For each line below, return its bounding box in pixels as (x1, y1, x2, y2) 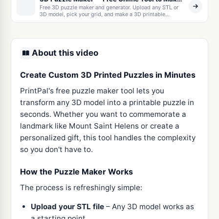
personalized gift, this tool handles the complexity (20, 133, 196, 143)
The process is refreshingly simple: (20, 183, 142, 193)
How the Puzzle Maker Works (20, 166, 133, 176)
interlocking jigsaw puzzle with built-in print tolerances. (39, 18, 179, 25)
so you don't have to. (20, 145, 93, 154)
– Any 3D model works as (104, 201, 195, 211)
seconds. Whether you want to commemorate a (20, 109, 186, 119)
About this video (31, 48, 98, 58)
